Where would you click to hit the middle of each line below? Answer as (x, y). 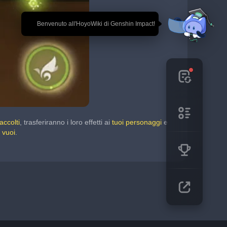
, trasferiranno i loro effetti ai (66, 122)
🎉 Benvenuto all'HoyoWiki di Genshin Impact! (95, 24)
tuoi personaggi (137, 122)
